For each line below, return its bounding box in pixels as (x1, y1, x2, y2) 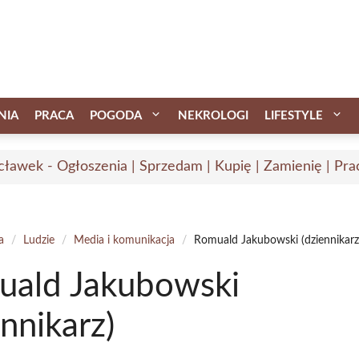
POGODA (90, 109, 142, 122)
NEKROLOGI (178, 109, 248, 122)
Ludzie (23, 234, 55, 246)
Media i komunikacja (74, 234, 175, 246)
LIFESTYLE (264, 109, 323, 122)
